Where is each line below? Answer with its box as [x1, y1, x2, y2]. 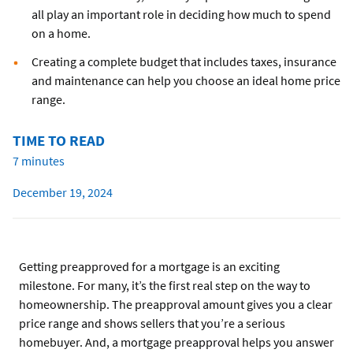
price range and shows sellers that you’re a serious [19, 315, 285, 332]
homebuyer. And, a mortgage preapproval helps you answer [19, 334, 334, 351]
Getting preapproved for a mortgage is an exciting [19, 258, 280, 275]
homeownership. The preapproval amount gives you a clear [19, 296, 333, 313]
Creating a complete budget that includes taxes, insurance [32, 54, 336, 70]
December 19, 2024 [13, 184, 113, 201]
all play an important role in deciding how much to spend [32, 6, 331, 23]
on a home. [32, 25, 91, 42]
